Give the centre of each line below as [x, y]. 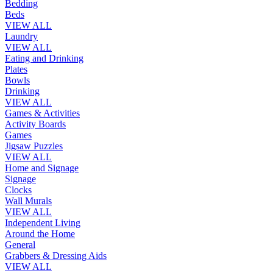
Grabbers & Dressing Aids [56, 255]
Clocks [18, 190]
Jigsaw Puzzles [34, 146]
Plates [16, 69]
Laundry [21, 36]
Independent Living [43, 222]
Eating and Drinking [44, 58]
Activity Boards [35, 124]
